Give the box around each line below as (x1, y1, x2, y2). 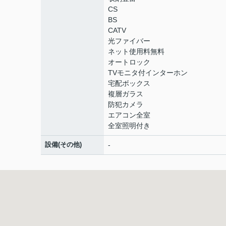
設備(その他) (45, 141, 82, 148)
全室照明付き (108, 122, 150, 130)
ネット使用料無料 (108, 47, 164, 55)
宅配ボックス (108, 79, 150, 87)
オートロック (108, 58, 150, 66)
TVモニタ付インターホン (108, 69, 188, 77)
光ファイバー (108, 37, 150, 45)
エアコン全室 (108, 111, 150, 119)
